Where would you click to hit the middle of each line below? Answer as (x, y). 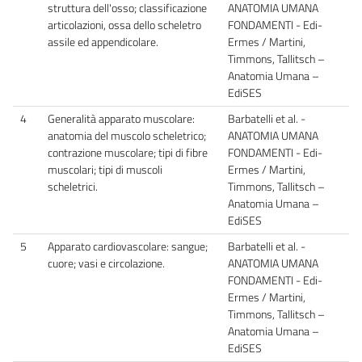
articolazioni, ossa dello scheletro (124, 25)
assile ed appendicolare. (103, 42)
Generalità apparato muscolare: (121, 118)
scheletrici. (73, 186)
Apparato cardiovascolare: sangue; (128, 246)
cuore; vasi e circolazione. (106, 263)
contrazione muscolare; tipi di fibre (128, 152)
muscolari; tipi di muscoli (105, 169)
